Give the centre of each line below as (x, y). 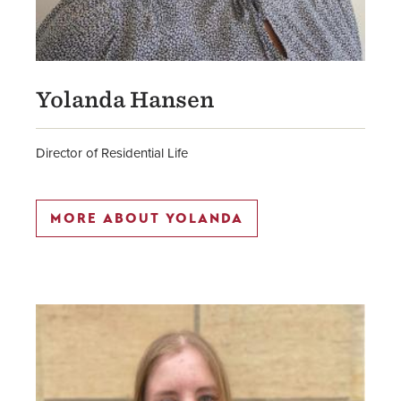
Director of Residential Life (112, 153)
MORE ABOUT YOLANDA (147, 218)
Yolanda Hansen (125, 100)
